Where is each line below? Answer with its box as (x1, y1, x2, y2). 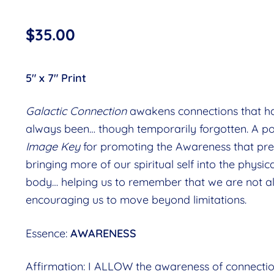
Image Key (25, 139, 80, 154)
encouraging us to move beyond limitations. (25, 193, 246, 207)
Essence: (25, 226, 70, 240)
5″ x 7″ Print (25, 70, 86, 85)
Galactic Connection (25, 104, 127, 119)
